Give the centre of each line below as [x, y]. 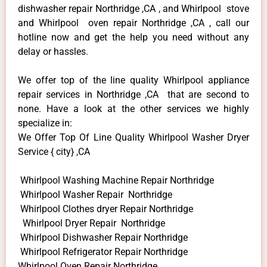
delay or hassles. [53, 51]
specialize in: [45, 123]
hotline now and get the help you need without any [133, 37]
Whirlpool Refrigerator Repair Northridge [103, 252]
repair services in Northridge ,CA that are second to [133, 94]
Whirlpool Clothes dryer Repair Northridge [105, 209]
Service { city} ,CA [54, 151]
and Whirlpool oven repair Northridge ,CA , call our [133, 23]
